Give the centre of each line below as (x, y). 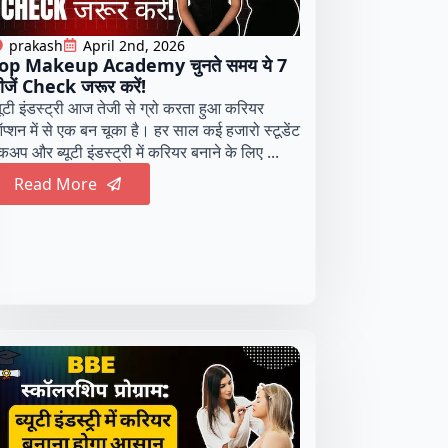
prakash (35, 45)
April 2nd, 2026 (133, 45)
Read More (55, 183)
